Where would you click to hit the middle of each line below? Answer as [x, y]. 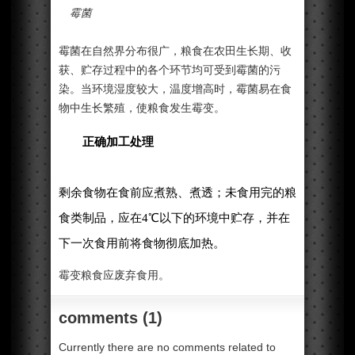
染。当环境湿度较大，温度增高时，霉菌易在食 [175, 89]
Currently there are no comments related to [167, 347]
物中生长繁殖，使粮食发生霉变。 [142, 108]
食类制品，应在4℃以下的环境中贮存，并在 [174, 218]
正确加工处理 [112, 142]
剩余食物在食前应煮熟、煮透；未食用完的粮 [177, 193]
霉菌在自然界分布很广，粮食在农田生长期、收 [175, 51]
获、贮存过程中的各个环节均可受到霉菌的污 [170, 70]
